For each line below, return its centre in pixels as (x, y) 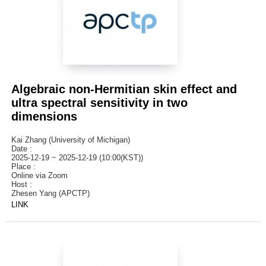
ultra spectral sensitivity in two (99, 103)
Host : (24, 185)
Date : (24, 149)
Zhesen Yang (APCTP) (50, 194)
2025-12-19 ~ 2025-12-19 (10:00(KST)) (77, 158)
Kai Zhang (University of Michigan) (70, 140)
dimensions (44, 117)
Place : (26, 167)
